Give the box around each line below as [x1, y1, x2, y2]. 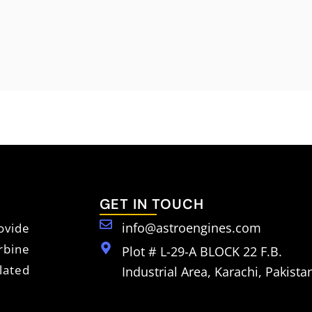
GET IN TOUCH [100, 195, 205, 214]
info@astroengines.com [121, 219, 261, 237]
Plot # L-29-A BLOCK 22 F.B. [121, 243, 282, 260]
